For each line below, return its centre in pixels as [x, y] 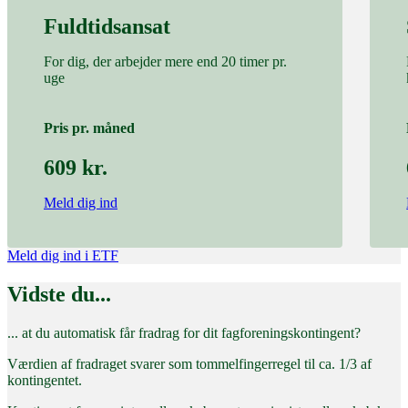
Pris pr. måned [89, 127]
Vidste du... [59, 294]
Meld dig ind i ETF [63, 256]
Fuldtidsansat [107, 26]
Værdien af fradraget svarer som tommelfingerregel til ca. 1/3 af [189, 363]
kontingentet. [45, 380]
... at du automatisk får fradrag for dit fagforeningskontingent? [184, 332]
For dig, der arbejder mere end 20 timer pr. [165, 61]
